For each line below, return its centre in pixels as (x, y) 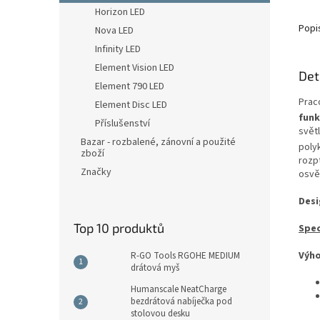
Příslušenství (122, 124)
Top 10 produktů (119, 228)
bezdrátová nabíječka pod (181, 301)
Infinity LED (118, 49)
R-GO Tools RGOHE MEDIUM (185, 256)
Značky (96, 172)
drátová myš (155, 268)
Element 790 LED (130, 86)
